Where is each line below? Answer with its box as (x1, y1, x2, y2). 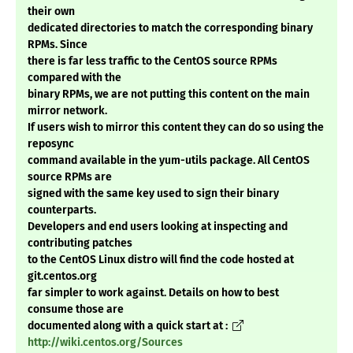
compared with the (28, 71, 121, 85)
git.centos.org (28, 269, 97, 284)
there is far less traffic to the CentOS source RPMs (28, 54, 277, 69)
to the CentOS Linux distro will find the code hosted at (28, 253, 294, 267)
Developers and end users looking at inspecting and (28, 220, 288, 234)
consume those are (28, 303, 124, 317)
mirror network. (28, 104, 107, 118)
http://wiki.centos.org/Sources (28, 336, 183, 350)
